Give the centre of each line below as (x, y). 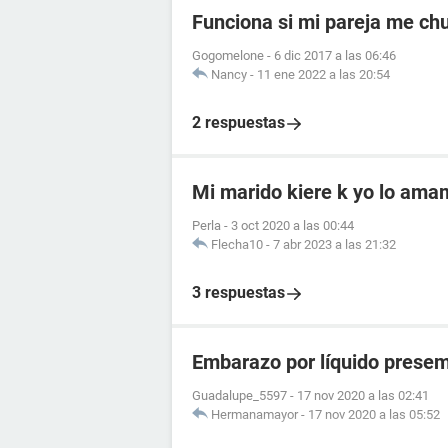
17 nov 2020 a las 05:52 (374, 414)
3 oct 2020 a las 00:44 (292, 225)
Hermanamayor (254, 414)
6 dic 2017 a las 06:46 (335, 55)
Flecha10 (237, 244)
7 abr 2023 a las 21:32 (334, 244)
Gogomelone (228, 55)
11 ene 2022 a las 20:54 (323, 74)
